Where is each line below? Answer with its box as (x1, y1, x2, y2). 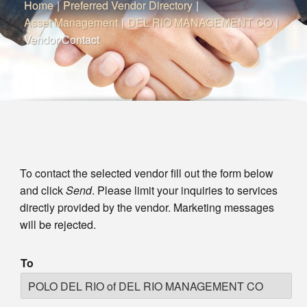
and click (19, 182, 66, 199)
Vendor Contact (24, 31, 99, 47)
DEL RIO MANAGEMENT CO (127, 14, 272, 30)
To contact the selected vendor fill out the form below (19, 165, 273, 182)
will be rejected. (19, 217, 96, 233)
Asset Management (24, 14, 118, 30)
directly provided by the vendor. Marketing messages (19, 199, 274, 216)
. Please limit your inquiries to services (91, 182, 278, 199)
